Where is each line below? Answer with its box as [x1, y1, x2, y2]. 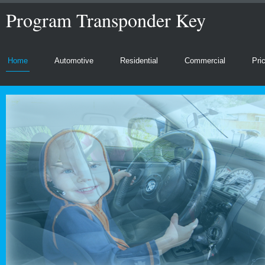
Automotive [54, 56, 93, 65]
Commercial [185, 56, 225, 65]
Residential [120, 56, 158, 65]
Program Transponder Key [6, 7, 206, 33]
